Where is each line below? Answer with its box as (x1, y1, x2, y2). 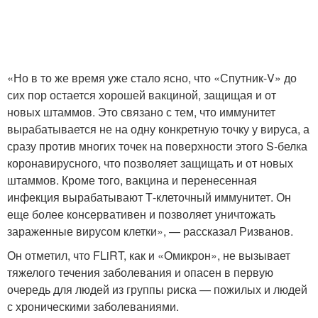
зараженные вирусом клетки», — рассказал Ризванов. (7, 223, 293, 240)
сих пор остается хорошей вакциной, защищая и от (7, 87, 276, 104)
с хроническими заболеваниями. (7, 298, 179, 315)
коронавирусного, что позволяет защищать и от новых (7, 155, 293, 172)
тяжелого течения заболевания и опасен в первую (7, 264, 273, 281)
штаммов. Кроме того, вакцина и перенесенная (7, 172, 257, 189)
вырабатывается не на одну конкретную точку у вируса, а (7, 121, 309, 138)
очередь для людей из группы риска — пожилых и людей (7, 281, 307, 298)
